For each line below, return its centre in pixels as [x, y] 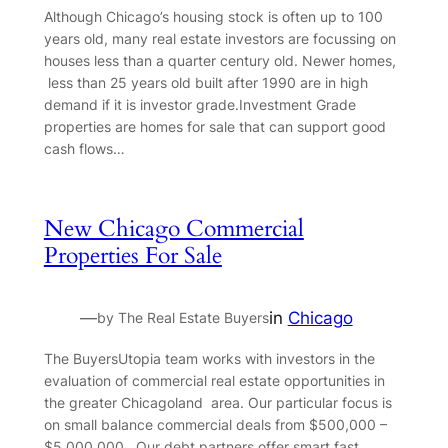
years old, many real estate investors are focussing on [219, 39]
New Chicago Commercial [173, 229]
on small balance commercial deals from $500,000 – [215, 424]
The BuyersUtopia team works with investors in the [209, 358]
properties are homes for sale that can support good [214, 127]
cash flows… [84, 149]
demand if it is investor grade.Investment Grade [199, 105]
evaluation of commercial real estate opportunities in [214, 380]
